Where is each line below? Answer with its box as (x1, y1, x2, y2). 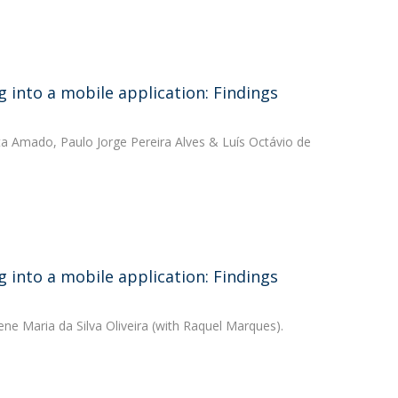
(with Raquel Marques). (147, 317, 283, 334)
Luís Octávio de (221, 133, 311, 150)
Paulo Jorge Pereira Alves (60, 133, 205, 150)
